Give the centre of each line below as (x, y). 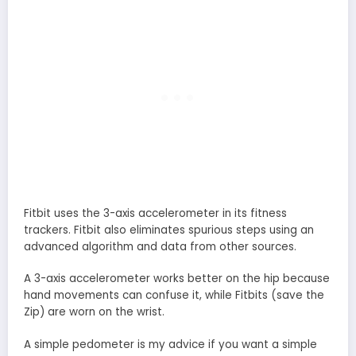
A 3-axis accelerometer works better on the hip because (177, 279)
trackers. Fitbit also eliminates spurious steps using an (169, 230)
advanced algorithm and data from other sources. (160, 247)
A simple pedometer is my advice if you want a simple (170, 344)
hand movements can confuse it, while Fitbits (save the (174, 296)
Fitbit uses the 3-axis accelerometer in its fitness (155, 214)
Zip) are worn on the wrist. (94, 312)
